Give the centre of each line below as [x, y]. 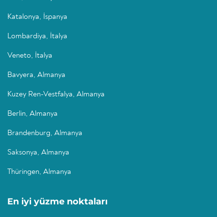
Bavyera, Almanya [36, 75]
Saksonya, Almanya [38, 153]
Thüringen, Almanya [39, 172]
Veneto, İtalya [30, 56]
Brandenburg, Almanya [45, 133]
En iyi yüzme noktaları [57, 202]
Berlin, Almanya [32, 114]
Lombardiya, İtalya [37, 37]
